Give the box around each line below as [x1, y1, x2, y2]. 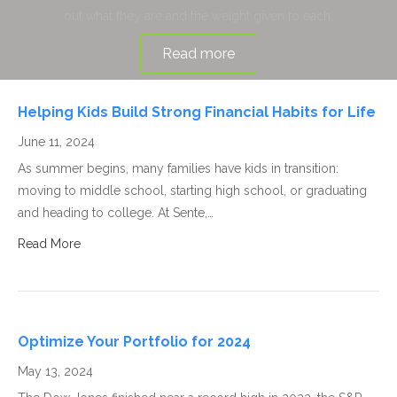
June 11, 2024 [18, 135, 95, 149]
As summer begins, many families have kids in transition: [18, 161, 339, 175]
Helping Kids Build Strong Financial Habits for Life [18, 104, 376, 121]
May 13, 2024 [18, 364, 93, 378]
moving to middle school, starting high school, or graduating [18, 183, 367, 198]
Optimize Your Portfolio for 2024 [18, 333, 251, 350]
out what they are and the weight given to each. [64, 9, 333, 23]
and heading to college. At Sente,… [18, 206, 214, 220]
